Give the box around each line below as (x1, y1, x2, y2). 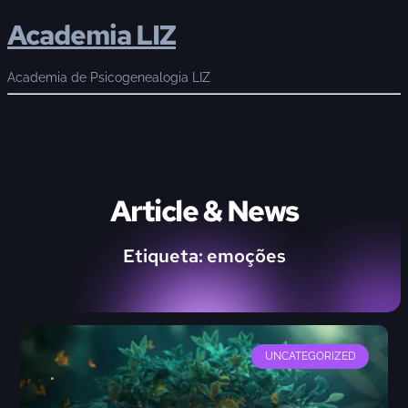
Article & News (109, 191, 299, 231)
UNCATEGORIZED (264, 350, 356, 363)
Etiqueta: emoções (122, 244, 286, 269)
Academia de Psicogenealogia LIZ (7, 70, 210, 86)
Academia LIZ (7, 16, 176, 54)
